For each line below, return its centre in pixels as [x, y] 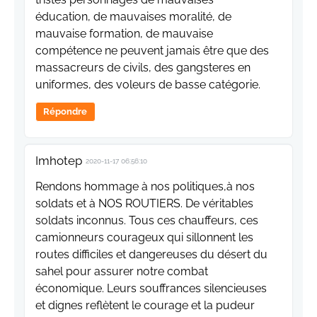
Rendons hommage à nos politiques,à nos [145, 187]
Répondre [65, 112]
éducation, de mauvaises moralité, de [133, 17]
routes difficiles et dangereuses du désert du [151, 255]
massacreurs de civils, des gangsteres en [143, 68]
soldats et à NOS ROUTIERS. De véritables [144, 204]
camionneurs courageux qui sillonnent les [144, 238]
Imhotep [59, 161]
